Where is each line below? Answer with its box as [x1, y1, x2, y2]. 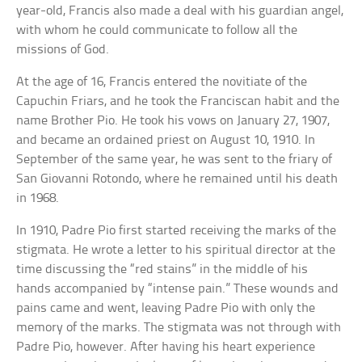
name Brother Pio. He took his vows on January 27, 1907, [16, 113, 330, 128]
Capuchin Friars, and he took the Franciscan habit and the [16, 94, 340, 108]
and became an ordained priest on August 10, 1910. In [16, 133, 316, 147]
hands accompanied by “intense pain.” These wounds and [16, 281, 339, 296]
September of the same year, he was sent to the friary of [16, 152, 333, 166]
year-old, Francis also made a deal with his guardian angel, [16, 3, 344, 18]
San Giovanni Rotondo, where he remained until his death [16, 171, 339, 186]
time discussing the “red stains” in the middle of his [16, 262, 309, 276]
